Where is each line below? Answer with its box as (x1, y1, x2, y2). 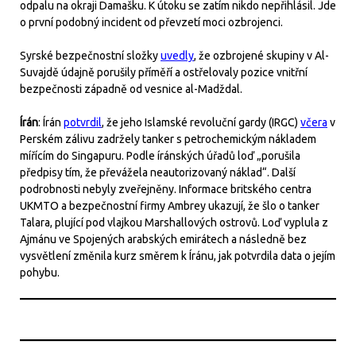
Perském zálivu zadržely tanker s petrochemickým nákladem (20, 133, 316, 145)
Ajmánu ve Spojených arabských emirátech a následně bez (20, 233, 307, 246)
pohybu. (20, 266, 60, 279)
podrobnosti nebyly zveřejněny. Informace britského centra (20, 183, 311, 195)
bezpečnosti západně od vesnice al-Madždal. (20, 83, 242, 95)
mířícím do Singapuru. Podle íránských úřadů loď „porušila (20, 149, 300, 162)
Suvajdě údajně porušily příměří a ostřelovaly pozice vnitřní (20, 66, 308, 79)
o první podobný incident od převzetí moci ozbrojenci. (20, 16, 283, 29)
